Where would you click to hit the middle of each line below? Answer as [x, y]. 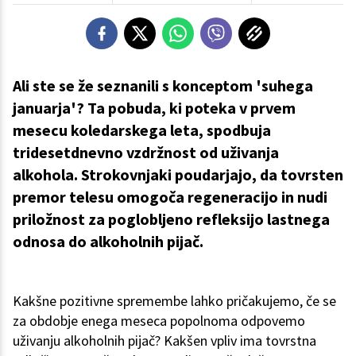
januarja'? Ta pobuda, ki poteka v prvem [154, 108]
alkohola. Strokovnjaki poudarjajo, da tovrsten [178, 175]
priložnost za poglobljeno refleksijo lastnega [171, 219]
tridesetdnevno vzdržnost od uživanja [146, 153]
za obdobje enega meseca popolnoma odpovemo [159, 321]
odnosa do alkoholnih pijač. [108, 242]
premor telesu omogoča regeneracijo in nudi [170, 197]
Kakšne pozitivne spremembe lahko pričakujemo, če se [174, 301]
